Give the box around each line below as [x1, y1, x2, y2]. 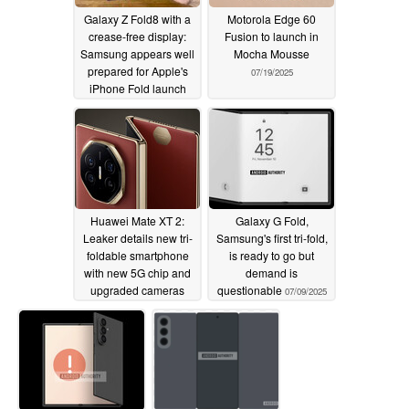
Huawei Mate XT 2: [90, 212, 184, 228]
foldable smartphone [86, 246, 189, 263]
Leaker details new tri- [82, 229, 193, 246]
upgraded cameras [90, 281, 184, 298]
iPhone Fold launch [89, 79, 186, 96]
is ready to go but [229, 246, 314, 263]
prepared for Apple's [87, 62, 188, 79]
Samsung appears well [80, 45, 194, 61]
